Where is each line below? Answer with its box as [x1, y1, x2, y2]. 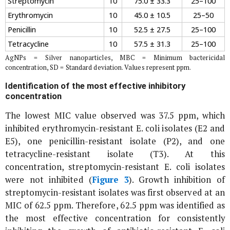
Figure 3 [92, 174, 129, 185]
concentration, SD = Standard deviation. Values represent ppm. [5, 63, 191, 72]
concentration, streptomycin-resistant [5, 161, 165, 172]
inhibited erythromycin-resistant [5, 122, 137, 134]
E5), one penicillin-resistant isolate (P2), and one [5, 135, 225, 147]
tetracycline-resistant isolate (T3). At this [5, 148, 225, 160]
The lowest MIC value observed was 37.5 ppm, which [5, 109, 225, 121]
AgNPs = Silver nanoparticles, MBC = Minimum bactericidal [5, 53, 225, 62]
